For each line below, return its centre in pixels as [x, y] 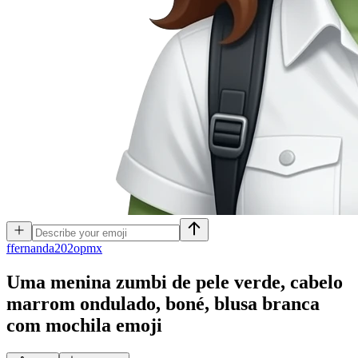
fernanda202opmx [56, 248]
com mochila [59, 325]
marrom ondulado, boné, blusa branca [163, 303]
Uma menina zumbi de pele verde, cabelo [175, 282]
